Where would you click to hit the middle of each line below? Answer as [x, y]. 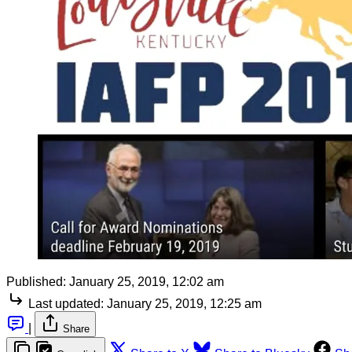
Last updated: [66, 304]
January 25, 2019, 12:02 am [147, 282]
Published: [36, 282]
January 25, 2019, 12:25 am [184, 304]
